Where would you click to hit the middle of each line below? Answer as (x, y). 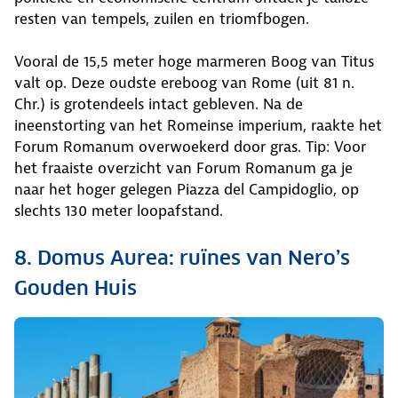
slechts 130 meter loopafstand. (119, 211)
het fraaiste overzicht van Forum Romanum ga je (183, 168)
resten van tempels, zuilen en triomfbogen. (162, 19)
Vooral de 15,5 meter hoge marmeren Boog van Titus (194, 62)
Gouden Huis (76, 288)
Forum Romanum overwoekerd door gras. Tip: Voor (190, 147)
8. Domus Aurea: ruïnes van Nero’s (182, 258)
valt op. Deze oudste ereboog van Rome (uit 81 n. (184, 83)
